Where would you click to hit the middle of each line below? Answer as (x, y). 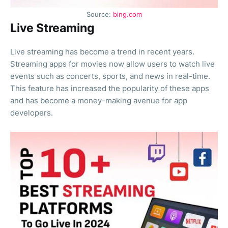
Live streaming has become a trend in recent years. (102, 52)
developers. (32, 113)
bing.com (127, 15)
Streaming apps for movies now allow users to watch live (112, 64)
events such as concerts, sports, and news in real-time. (110, 76)
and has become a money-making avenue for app (99, 101)
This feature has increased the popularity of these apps (110, 89)
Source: (99, 15)
